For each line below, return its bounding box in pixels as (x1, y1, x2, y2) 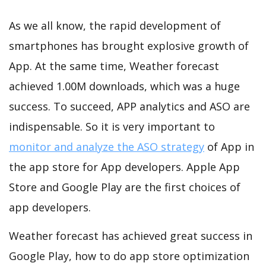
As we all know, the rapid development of (9, 18, 221, 33)
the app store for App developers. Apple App (9, 160, 240, 175)
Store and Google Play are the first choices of (9, 180, 240, 195)
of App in (204, 140, 254, 154)
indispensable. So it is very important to (9, 119, 215, 134)
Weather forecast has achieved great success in (9, 229, 252, 243)
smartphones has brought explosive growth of (9, 39, 249, 53)
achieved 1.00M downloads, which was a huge (9, 79, 240, 94)
